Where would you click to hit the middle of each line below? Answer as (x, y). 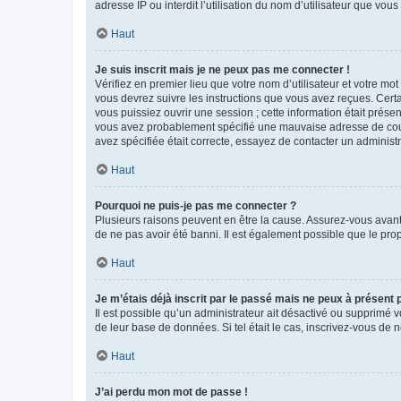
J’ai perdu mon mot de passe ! (171, 392)
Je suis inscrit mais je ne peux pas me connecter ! (222, 69)
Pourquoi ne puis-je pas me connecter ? (196, 205)
